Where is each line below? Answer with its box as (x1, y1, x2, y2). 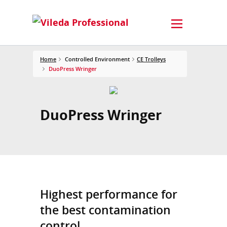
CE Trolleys (137, 55, 166, 63)
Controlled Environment (65, 55, 130, 63)
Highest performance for (40, 185, 177, 202)
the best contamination (40, 201, 171, 218)
